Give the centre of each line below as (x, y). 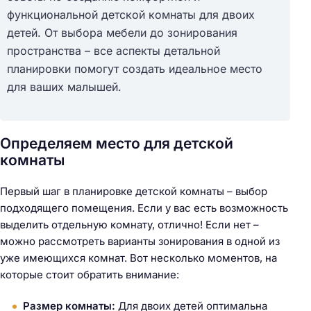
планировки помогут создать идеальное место (135, 68)
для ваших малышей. (64, 86)
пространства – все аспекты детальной (114, 50)
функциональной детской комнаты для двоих (131, 14)
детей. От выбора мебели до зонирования (122, 32)
